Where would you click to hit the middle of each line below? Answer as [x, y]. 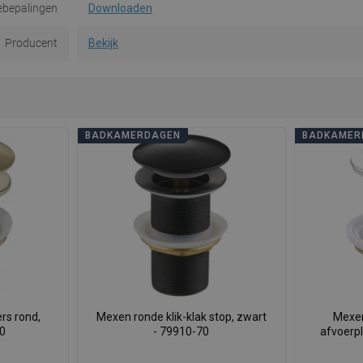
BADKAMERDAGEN [132, 136]
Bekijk [103, 43]
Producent [31, 43]
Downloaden [120, 9]
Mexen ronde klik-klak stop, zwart [181, 317]
